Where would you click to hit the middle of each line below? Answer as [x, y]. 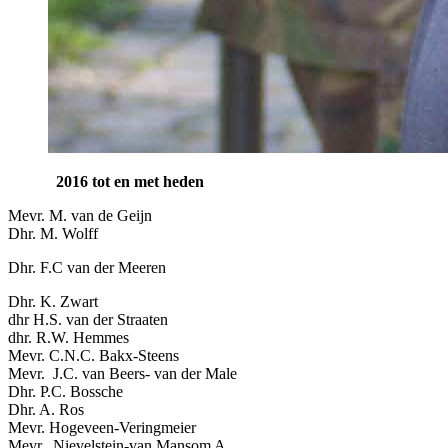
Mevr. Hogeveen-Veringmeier [102, 427]
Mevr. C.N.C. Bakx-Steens [93, 355]
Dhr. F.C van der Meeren [87, 267]
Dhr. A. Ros [46, 409]
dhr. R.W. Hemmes [68, 337]
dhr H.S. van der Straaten [88, 319]
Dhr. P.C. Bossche [65, 391]
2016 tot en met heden [130, 181]
